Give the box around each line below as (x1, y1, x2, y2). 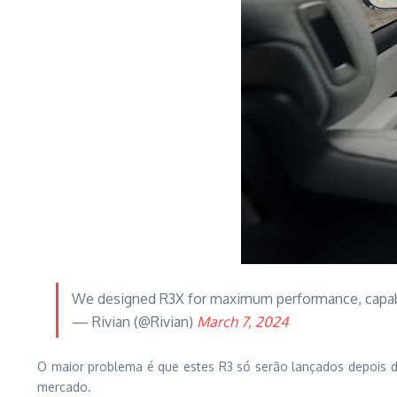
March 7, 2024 (197, 313, 288, 331)
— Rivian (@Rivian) (72, 313, 197, 331)
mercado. (37, 379, 91, 394)
